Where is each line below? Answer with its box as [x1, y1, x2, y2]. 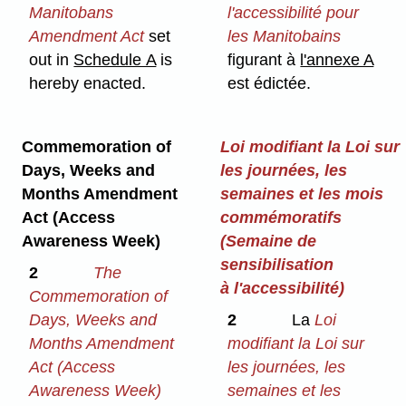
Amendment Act [29, 27, 145, 45]
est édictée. [227, 74, 312, 92]
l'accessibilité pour [227, 4, 360, 22]
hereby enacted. [29, 74, 147, 92]
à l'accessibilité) [219, 278, 344, 297]
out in [29, 51, 74, 69]
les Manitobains [227, 27, 342, 45]
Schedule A [73, 51, 157, 69]
